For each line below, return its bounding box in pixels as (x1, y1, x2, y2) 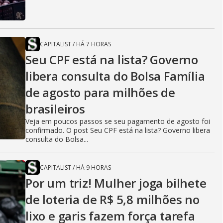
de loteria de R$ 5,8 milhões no (25, 191, 200, 208)
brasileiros (25, 101, 85, 117)
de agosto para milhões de (25, 84, 175, 101)
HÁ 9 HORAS (76, 163, 111, 172)
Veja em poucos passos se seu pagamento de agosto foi (25, 116, 210, 126)
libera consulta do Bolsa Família (25, 68, 205, 84)
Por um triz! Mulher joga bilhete (25, 175, 207, 191)
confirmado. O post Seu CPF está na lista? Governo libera (25, 125, 210, 135)
